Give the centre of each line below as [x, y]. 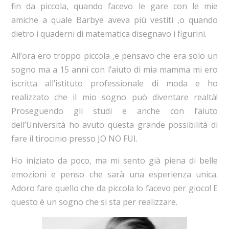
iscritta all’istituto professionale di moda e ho [114, 83]
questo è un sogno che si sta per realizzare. [94, 202]
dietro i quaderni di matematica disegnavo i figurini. [109, 33]
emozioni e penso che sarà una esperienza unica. [114, 174]
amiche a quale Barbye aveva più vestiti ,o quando [114, 20]
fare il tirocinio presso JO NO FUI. [74, 138]
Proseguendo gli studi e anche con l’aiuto [114, 111]
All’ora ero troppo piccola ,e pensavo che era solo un [114, 55]
